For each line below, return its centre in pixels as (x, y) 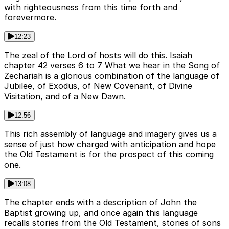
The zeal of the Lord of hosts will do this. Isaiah (98, 55)
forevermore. (30, 18)
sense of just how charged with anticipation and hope (110, 144)
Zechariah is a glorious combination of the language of (112, 76)
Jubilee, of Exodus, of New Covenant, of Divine (98, 86)
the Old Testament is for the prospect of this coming (109, 155)
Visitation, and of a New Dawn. (65, 96)
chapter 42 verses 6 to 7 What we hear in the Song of (112, 66)
